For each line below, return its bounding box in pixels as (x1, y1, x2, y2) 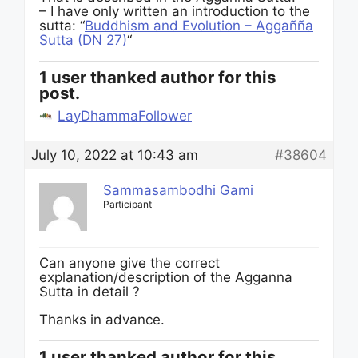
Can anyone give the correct (39, 255, 220, 271)
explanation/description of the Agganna (39, 269, 292, 285)
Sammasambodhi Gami (103, 182, 253, 198)
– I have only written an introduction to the (39, 3, 310, 19)
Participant (103, 198, 152, 210)
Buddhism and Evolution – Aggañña (85, 18, 313, 34)
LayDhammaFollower (58, 108, 192, 124)
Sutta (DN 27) (39, 32, 127, 48)
